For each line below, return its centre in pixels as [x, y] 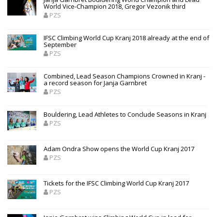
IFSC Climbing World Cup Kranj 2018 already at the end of [126, 38]
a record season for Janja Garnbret [95, 83]
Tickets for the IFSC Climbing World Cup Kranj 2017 [116, 183]
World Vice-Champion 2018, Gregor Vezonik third [115, 6]
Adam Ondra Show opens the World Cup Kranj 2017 [119, 148]
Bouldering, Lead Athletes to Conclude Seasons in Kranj [125, 114]
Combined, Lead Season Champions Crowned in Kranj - [124, 76]
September [60, 44]
